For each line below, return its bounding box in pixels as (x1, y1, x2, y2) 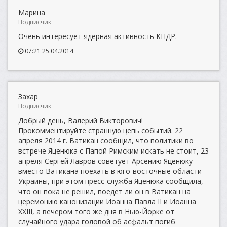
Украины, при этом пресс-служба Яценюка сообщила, (18, 176, 203, 186)
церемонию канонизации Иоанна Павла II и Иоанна (18, 197, 196, 206)
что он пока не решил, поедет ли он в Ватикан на (18, 186, 191, 196)
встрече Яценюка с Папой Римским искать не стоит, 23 (18, 146, 209, 156)
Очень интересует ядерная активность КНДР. (18, 31, 177, 41)
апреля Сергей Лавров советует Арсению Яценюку (18, 156, 193, 166)
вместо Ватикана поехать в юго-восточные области (18, 166, 202, 176)
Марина (18, 8, 45, 17)
